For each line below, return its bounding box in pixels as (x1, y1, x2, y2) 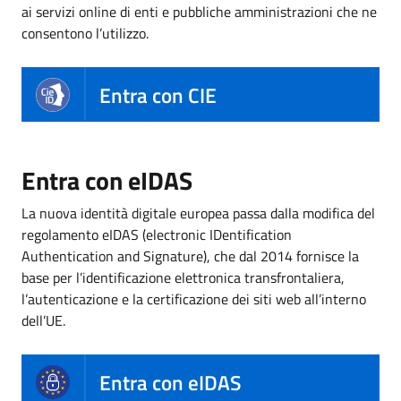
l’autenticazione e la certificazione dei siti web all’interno (21, 288, 366, 311)
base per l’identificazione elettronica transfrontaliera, (21, 267, 345, 289)
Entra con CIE (99, 79, 217, 111)
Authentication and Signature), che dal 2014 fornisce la (21, 245, 359, 268)
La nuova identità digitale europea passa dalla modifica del (21, 202, 375, 225)
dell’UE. (21, 310, 65, 332)
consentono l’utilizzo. (21, 22, 149, 45)
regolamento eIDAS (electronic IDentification (21, 224, 292, 246)
